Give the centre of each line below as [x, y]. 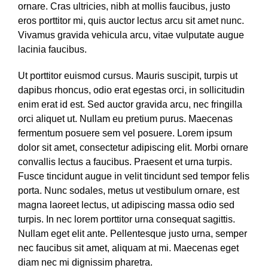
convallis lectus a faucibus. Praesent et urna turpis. [125, 162]
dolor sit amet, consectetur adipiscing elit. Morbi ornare [133, 147]
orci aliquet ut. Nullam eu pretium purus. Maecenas [125, 119]
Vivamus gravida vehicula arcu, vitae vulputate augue [131, 35]
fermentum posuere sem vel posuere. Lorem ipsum [125, 133]
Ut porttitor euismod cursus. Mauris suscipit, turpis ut [128, 76]
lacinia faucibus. [52, 49]
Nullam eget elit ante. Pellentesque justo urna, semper [133, 234]
